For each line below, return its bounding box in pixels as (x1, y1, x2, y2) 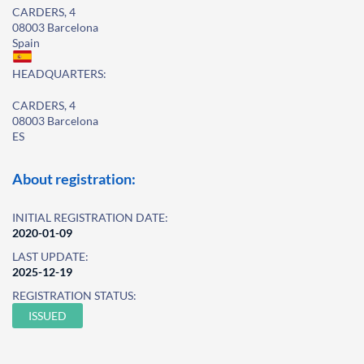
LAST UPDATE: (12, 249, 89, 263)
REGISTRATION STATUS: (12, 288, 136, 302)
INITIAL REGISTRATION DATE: (12, 210, 168, 224)
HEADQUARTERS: (12, 67, 106, 80)
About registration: (12, 170, 136, 188)
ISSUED (28, 309, 67, 323)
